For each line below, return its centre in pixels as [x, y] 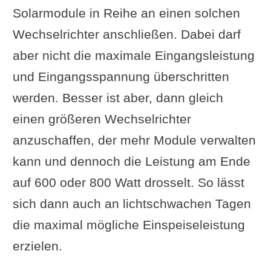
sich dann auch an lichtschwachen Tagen [132, 204]
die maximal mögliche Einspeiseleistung [129, 225]
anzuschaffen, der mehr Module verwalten [134, 140]
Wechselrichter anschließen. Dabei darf [126, 34]
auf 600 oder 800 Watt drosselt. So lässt [128, 182]
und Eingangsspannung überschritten [121, 77]
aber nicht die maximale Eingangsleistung [133, 55]
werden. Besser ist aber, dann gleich [118, 98]
